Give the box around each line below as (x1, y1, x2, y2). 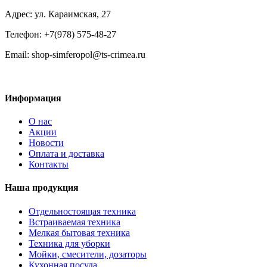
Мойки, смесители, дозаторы (29, 249, 147, 259)
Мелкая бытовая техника (29, 227, 130, 238)
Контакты (29, 159, 69, 170)
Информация (5, 92, 61, 103)
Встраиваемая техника (29, 216, 120, 227)
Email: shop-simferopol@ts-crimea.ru (5, 49, 145, 60)
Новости (29, 138, 64, 148)
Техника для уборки (29, 238, 110, 249)
